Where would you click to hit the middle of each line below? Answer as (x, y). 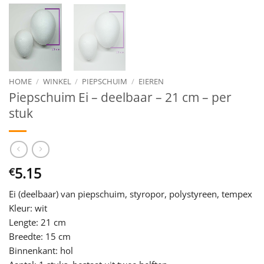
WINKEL (57, 81)
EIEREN (151, 81)
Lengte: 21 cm (37, 222)
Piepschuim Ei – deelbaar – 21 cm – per (120, 97)
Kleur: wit (28, 208)
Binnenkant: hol (41, 251)
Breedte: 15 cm (40, 237)
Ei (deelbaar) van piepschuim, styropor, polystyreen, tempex (131, 194)
